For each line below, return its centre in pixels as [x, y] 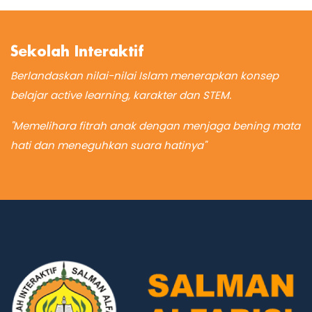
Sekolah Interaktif [77, 52]
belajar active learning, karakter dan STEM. [121, 95]
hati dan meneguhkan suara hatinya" [108, 145]
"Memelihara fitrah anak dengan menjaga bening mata [155, 125]
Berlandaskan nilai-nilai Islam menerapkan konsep [145, 75]
